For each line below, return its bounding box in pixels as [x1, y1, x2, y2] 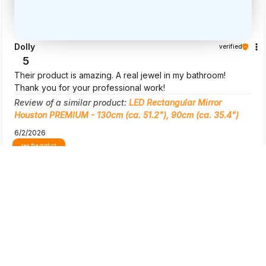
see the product [21, 142, 57, 149]
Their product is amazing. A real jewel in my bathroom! [14, 70, 226, 81]
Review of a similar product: [14, 97, 129, 108]
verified [219, 43, 242, 50]
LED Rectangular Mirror [129, 97, 221, 108]
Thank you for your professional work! [14, 83, 165, 93]
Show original [115, 160, 163, 170]
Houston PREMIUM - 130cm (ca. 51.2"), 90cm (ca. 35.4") [14, 110, 239, 121]
